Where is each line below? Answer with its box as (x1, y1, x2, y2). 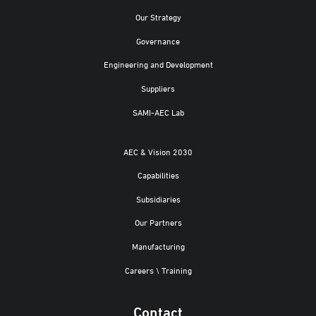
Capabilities (137, 169, 179, 181)
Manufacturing (131, 239, 185, 252)
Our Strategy (135, 11, 181, 23)
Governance (136, 34, 180, 47)
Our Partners (134, 216, 182, 229)
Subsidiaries (135, 192, 181, 205)
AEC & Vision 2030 (123, 145, 193, 157)
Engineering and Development (103, 58, 213, 71)
